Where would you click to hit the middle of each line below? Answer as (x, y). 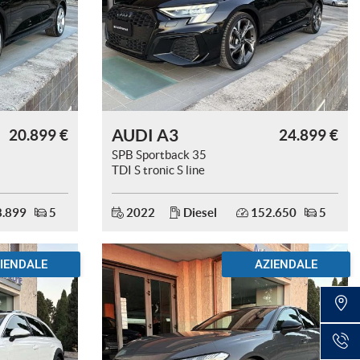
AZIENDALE (286, 264)
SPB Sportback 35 (159, 155)
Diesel (198, 213)
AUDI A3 (145, 135)
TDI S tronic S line (158, 170)
